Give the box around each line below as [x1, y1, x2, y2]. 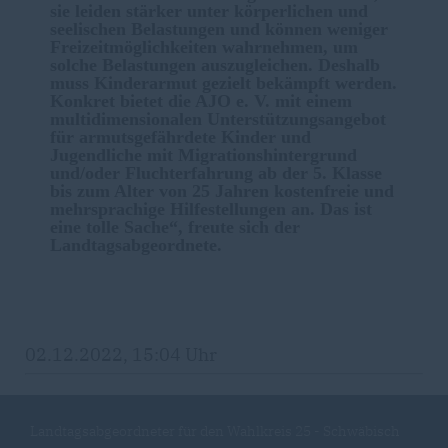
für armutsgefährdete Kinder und [50, 127, 311, 147]
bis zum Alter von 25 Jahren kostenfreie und [50, 181, 394, 201]
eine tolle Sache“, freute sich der [50, 217, 300, 237]
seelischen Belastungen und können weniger [50, 19, 388, 39]
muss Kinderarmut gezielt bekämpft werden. [50, 73, 397, 93]
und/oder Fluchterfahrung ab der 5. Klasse [50, 163, 382, 183]
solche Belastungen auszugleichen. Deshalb [50, 55, 380, 75]
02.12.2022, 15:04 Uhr [25, 343, 217, 366]
